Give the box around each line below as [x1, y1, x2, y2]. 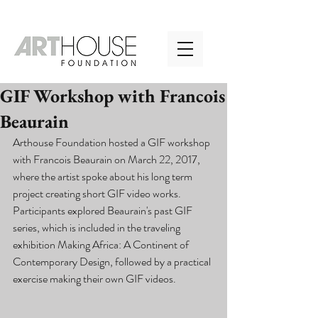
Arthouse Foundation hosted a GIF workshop [13, 134, 212, 150]
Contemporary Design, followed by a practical [13, 253, 213, 270]
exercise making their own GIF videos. [13, 270, 178, 287]
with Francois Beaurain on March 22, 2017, [13, 151, 202, 168]
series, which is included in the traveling [13, 219, 182, 236]
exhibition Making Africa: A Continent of [13, 236, 191, 253]
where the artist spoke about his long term [13, 168, 194, 185]
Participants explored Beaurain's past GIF [13, 202, 194, 219]
